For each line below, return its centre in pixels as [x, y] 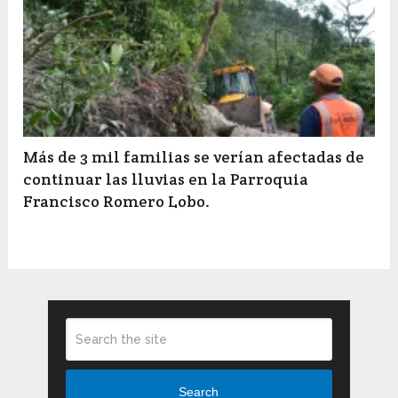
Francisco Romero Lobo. [117, 202]
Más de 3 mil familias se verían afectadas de [194, 157]
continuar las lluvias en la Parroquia [166, 179]
